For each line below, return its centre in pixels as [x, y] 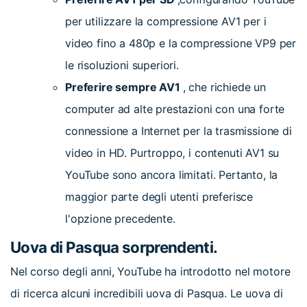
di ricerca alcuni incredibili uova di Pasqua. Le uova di [147, 293]
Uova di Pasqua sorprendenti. [114, 247]
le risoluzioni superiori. [122, 65]
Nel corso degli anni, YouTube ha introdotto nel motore [150, 271]
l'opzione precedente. [120, 218]
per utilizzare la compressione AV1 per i [166, 21]
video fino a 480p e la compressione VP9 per [181, 43]
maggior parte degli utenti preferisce [159, 196]
